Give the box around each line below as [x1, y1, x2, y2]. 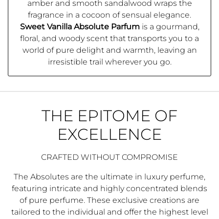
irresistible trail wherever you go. [47, 57, 172, 67]
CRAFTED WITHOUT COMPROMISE [41, 153, 178, 162]
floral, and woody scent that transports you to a [20, 34, 199, 44]
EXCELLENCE [57, 125, 162, 144]
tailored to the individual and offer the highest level [11, 207, 208, 217]
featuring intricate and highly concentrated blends [12, 184, 207, 194]
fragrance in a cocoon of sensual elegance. [28, 10, 191, 20]
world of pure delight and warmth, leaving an [22, 45, 197, 55]
